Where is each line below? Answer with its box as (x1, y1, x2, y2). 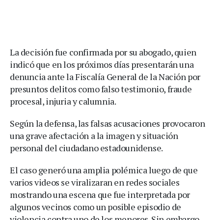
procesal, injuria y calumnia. (10, 95, 116, 107)
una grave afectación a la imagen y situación (10, 129, 178, 141)
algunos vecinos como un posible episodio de (10, 200, 181, 213)
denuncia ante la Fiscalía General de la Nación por (10, 70, 201, 82)
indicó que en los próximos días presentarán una (10, 58, 194, 70)
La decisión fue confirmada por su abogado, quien (10, 46, 196, 58)
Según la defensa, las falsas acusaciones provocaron (10, 117, 205, 129)
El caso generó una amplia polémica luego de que (10, 164, 198, 176)
